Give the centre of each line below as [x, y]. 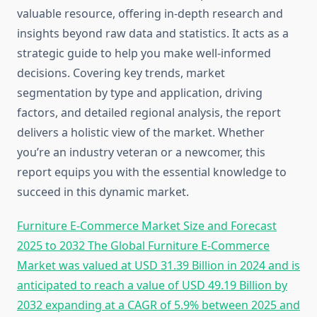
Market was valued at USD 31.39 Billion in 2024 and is [158, 266]
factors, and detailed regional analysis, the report [149, 113]
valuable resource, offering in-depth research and [150, 14]
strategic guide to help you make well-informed [144, 53]
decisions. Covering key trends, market [121, 73]
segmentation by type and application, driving [140, 93]
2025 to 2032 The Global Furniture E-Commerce [143, 246]
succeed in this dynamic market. [103, 192]
